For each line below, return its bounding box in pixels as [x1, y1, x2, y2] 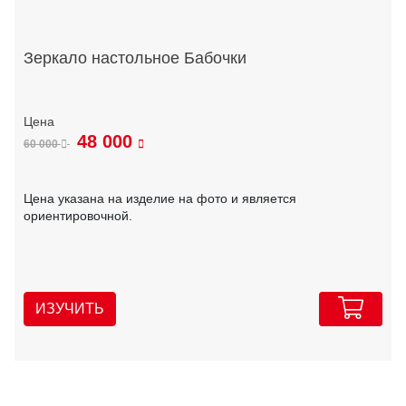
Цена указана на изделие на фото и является [24, 191, 296, 207]
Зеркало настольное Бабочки [24, 49, 246, 68]
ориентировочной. [24, 208, 132, 224]
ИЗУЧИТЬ [35, 300, 104, 316]
